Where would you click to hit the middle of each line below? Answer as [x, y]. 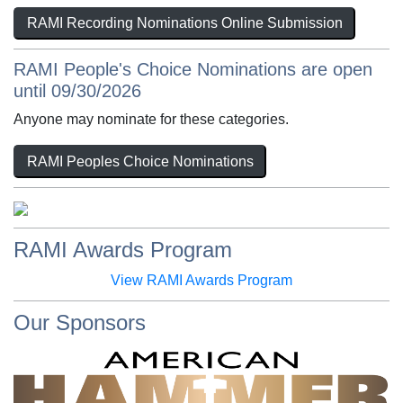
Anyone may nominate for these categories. [151, 120]
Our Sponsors [80, 322]
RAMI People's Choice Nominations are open [193, 70]
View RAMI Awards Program [201, 280]
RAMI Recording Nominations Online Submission [184, 23]
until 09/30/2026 [77, 91]
